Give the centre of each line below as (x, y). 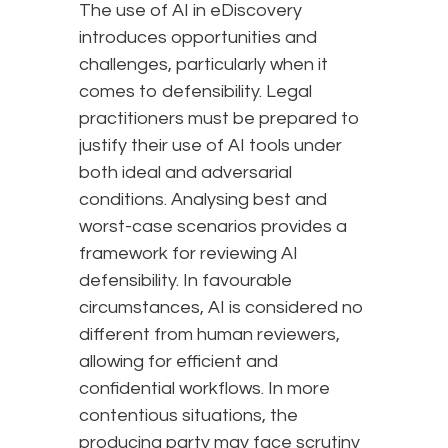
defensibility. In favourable (185, 281)
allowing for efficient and (178, 362)
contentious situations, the (188, 416)
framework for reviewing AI (188, 254)
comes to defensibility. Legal (195, 92)
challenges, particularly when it (203, 65)
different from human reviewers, (209, 335)
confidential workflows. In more (204, 389)
